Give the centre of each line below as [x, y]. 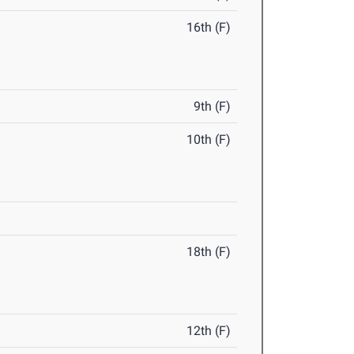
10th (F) [209, 140]
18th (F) [209, 252]
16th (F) [209, 28]
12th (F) [209, 331]
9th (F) [213, 107]
